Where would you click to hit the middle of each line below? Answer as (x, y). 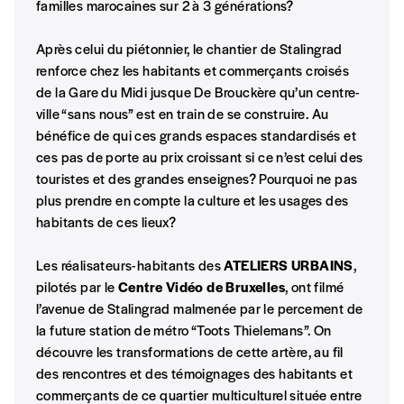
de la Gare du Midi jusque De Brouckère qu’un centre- (198, 92)
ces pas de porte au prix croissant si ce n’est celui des (200, 157)
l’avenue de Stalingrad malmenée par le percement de (200, 308)
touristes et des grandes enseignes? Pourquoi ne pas (197, 179)
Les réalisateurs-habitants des (130, 265)
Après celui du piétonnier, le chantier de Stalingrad (189, 49)
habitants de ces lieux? (106, 222)
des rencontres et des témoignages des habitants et (194, 373)
